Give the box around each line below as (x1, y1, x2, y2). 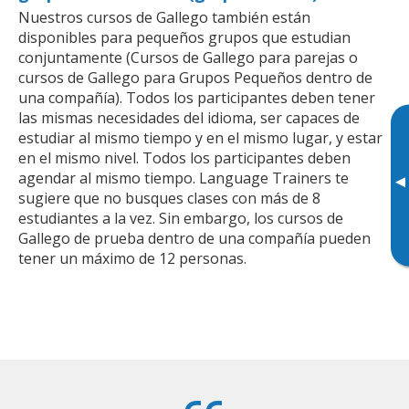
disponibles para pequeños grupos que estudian (18, 26, 351, 47)
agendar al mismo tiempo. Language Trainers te (18, 167, 349, 188)
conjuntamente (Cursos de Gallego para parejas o (18, 47, 358, 68)
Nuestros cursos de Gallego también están (18, 6, 310, 27)
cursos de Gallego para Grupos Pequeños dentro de (18, 67, 372, 88)
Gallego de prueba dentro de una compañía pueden (18, 227, 371, 248)
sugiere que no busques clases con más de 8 (18, 187, 320, 208)
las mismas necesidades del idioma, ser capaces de (18, 107, 360, 128)
